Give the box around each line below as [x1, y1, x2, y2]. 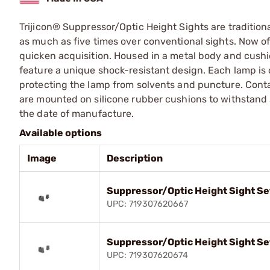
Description [107, 152, 163, 164]
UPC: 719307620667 [107, 198, 188, 209]
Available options [19, 127, 102, 139]
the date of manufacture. [19, 107, 134, 119]
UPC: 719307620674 [107, 250, 188, 260]
